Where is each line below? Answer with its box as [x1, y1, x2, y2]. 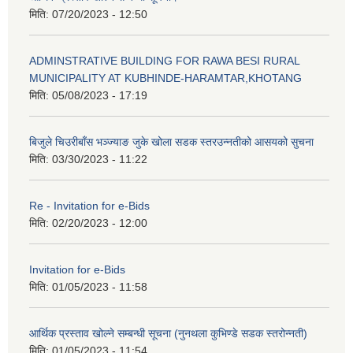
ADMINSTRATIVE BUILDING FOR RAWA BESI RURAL [29, 54, 299, 68]
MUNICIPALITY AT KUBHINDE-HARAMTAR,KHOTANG [29, 72, 302, 85]
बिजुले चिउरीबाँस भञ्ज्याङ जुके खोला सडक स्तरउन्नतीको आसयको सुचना [29, 136, 314, 149]
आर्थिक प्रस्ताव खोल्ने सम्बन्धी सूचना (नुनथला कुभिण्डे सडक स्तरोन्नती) [29, 327, 307, 340]
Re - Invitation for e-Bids [29, 199, 150, 213]
